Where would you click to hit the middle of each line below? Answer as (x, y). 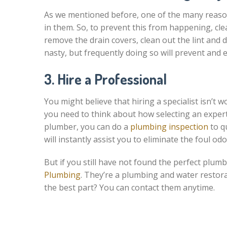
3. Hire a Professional (105, 79)
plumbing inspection (169, 127)
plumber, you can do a (87, 127)
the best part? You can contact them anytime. (130, 187)
